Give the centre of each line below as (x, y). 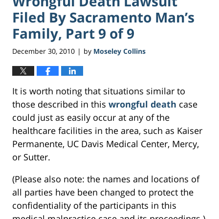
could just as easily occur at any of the (91, 118)
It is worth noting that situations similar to (99, 91)
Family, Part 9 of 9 (73, 33)
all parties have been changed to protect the (103, 192)
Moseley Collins (120, 51)
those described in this (60, 104)
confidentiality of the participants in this (94, 206)
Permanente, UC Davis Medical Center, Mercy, (106, 144)
